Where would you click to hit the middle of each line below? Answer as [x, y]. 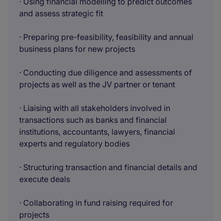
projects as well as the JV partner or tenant [97, 84]
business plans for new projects [77, 49]
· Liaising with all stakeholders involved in [95, 108]
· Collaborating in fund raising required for [96, 203]
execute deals [45, 179]
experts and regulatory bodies [74, 144]
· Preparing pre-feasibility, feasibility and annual [106, 37]
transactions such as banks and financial [93, 120]
